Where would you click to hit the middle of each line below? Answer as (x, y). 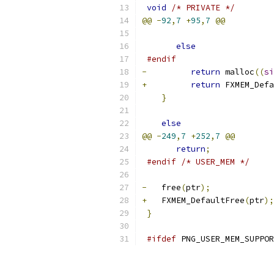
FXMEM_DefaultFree (196, 200)
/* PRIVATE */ (203, 8)
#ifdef (161, 239)
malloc (237, 72)
